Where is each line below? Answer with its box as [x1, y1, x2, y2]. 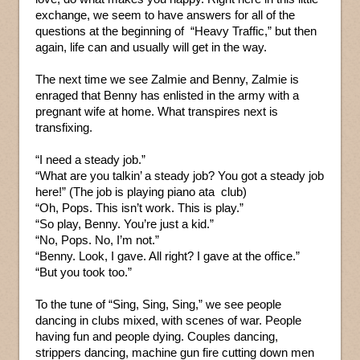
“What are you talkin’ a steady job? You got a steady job [35, 169, 324, 183]
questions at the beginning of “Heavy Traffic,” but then [35, 24, 317, 39]
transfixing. [35, 121, 92, 135]
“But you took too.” [35, 265, 132, 280]
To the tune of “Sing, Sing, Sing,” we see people [35, 297, 281, 312]
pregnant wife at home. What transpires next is [35, 104, 278, 119]
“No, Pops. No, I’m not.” [35, 233, 159, 247]
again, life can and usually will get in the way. [35, 40, 267, 55]
